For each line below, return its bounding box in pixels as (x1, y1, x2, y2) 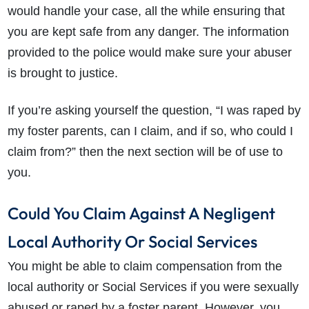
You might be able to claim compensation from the (7, 259, 282, 274)
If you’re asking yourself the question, (7, 103, 216, 118)
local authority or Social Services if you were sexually (7, 280, 299, 295)
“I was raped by (215, 103, 301, 118)
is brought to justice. (7, 66, 118, 81)
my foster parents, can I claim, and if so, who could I (7, 124, 293, 139)
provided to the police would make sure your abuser (7, 46, 292, 60)
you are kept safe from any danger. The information (7, 25, 289, 39)
